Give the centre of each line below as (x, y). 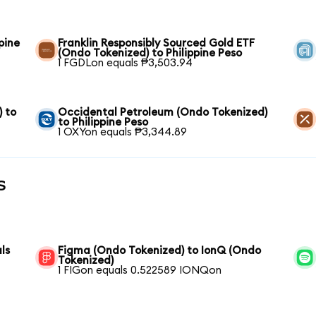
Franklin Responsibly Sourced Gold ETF (157, 44)
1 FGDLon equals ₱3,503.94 (126, 63)
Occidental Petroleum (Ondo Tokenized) (163, 113)
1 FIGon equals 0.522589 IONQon (140, 271)
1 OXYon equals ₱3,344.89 (123, 133)
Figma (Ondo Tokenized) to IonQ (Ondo (160, 251)
